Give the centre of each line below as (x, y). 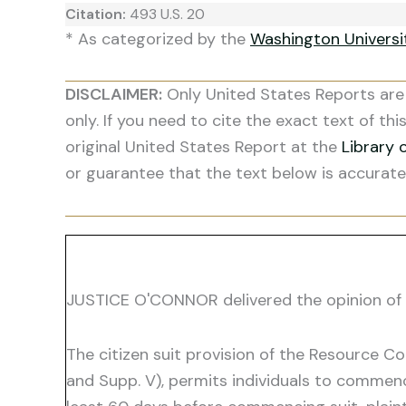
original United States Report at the (203, 147)
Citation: (97, 14)
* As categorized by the (158, 39)
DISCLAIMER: (114, 94)
